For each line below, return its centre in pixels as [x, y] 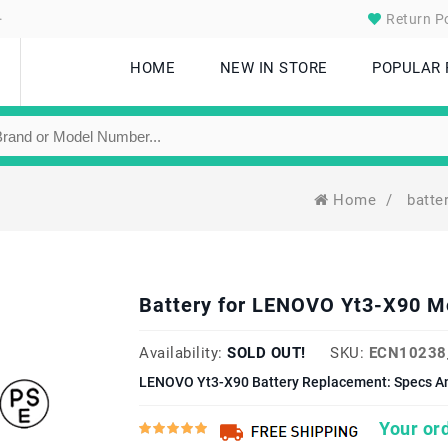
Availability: [181, 353]
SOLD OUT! [266, 353]
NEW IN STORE [273, 68]
